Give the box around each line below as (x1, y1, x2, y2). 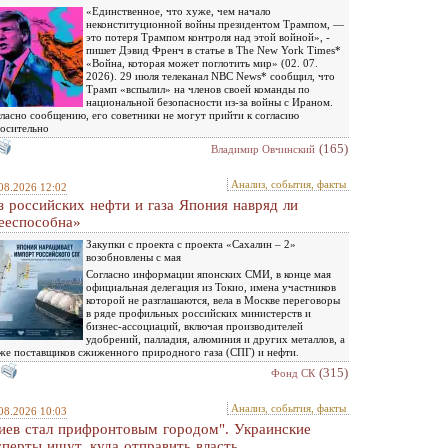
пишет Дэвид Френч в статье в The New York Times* (86, 44, 341, 56)
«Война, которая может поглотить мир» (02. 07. (86, 57, 318, 69)
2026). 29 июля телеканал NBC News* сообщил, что (86, 70, 335, 82)
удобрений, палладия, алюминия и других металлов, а (86, 333, 345, 345)
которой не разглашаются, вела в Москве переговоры (86, 294, 340, 306)
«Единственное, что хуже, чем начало (86, 5, 271, 17)
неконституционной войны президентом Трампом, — (86, 18, 344, 30)
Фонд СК (271, 367, 315, 379)
